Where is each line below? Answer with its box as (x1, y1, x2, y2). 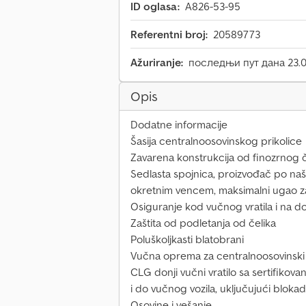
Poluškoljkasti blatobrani (130, 232, 244, 247)
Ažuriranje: (130, 55, 183, 70)
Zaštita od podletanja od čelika (130, 216, 276, 230)
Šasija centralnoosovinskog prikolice (130, 134, 302, 148)
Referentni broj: (130, 27, 208, 42)
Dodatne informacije (130, 117, 227, 132)
